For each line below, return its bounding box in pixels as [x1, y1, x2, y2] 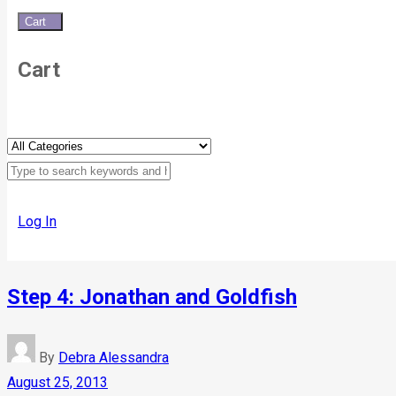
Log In [18, 212, 57, 230]
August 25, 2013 [7, 373, 108, 391]
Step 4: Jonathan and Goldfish [7, 284, 297, 309]
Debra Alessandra [58, 348, 169, 366]
